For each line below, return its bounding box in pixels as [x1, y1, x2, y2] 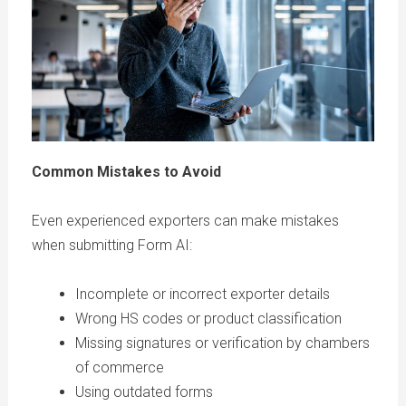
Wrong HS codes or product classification [74, 310, 342, 328]
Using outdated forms [74, 383, 213, 401]
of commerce [74, 359, 164, 377]
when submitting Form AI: [31, 237, 192, 255]
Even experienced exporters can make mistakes [31, 212, 339, 230]
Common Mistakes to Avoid [31, 163, 221, 181]
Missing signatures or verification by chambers [74, 334, 370, 353]
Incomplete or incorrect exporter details [74, 285, 330, 304]
